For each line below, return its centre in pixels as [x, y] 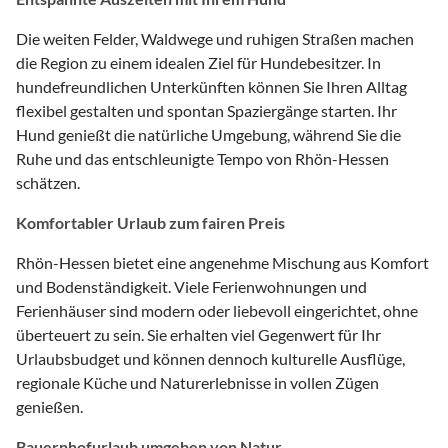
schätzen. [48, 183]
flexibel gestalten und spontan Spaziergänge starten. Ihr [206, 111]
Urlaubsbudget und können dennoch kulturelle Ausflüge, [210, 359]
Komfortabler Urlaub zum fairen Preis [150, 223]
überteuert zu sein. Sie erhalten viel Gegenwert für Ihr [198, 335]
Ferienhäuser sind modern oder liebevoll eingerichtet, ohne [217, 311]
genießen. [49, 407]
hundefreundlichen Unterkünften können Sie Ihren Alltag [211, 87]
